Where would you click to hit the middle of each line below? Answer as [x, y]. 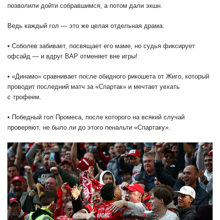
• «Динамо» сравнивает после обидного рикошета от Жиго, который [108, 77]
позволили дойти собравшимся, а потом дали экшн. [85, 6]
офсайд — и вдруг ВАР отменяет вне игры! [72, 56]
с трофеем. [24, 97]
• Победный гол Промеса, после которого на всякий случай [96, 117]
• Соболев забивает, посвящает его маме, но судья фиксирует [101, 46]
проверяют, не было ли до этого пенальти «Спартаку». [89, 128]
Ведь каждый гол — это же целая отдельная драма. [86, 26]
